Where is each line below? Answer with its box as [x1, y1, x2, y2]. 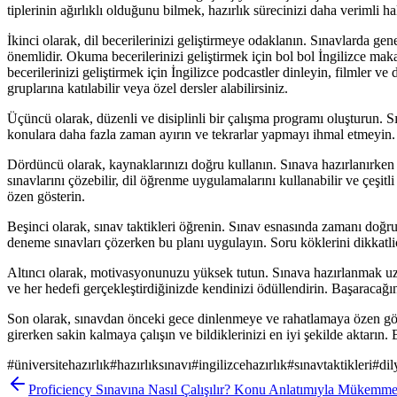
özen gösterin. [7, 188, 85, 204]
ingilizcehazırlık [198, 356, 287, 372]
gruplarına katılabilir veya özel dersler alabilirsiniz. [7, 80, 288, 96]
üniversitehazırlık [14, 356, 110, 372]
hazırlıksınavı [117, 356, 191, 372]
